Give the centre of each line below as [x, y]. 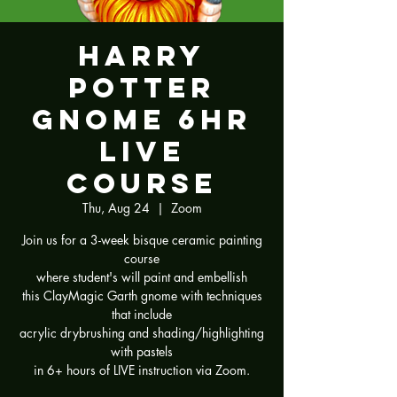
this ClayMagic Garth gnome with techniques [142, 295]
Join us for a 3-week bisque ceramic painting [142, 239]
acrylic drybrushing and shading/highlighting [142, 332]
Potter [142, 87]
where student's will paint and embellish [142, 276]
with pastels [142, 351]
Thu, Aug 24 [116, 207]
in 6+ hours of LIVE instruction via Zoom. [142, 370]
